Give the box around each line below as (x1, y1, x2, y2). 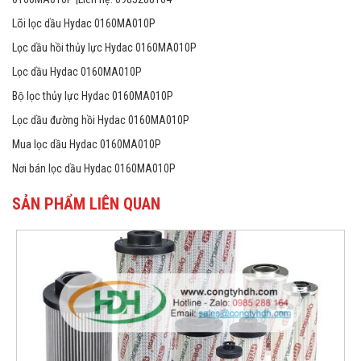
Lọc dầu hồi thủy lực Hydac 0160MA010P (12, 40, 197, 54)
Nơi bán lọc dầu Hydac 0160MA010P (12, 161, 176, 175)
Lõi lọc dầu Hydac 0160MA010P (12, 16, 156, 30)
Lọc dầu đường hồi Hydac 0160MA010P (12, 113, 189, 127)
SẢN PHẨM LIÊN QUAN (12, 193, 160, 214)
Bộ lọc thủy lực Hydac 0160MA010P (12, 89, 173, 102)
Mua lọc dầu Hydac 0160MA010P (12, 137, 161, 151)
